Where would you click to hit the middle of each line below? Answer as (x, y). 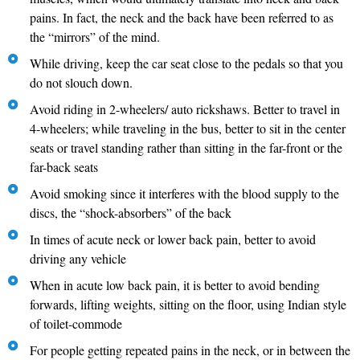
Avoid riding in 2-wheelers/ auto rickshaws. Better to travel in (185, 109)
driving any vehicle (78, 259)
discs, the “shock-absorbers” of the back (131, 213)
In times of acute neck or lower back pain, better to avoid (173, 239)
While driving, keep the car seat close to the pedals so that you (187, 63)
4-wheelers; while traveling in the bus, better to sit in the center (188, 129)
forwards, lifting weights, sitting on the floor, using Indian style (188, 305)
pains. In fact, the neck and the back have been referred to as (182, 18)
